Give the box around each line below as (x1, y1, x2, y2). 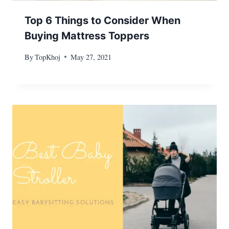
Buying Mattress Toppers (25, 30, 149, 42)
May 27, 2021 (71, 52, 112, 62)
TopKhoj (35, 52, 61, 62)
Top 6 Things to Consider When (25, 14, 180, 27)
